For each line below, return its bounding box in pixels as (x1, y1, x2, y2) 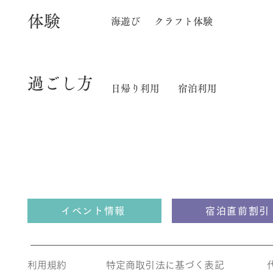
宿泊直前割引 (205, 205, 270, 216)
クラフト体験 (154, 16, 213, 26)
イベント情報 (61, 205, 126, 216)
